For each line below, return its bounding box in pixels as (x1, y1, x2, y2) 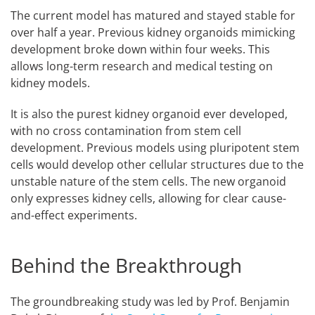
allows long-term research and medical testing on (11, 58, 273, 74)
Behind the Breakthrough (11, 251, 242, 278)
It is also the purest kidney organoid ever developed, (11, 105, 288, 122)
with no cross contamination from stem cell (11, 122, 241, 139)
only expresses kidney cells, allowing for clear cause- (11, 190, 286, 206)
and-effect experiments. (11, 207, 137, 223)
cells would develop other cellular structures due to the (11, 156, 304, 172)
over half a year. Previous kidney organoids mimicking (11, 24, 295, 40)
